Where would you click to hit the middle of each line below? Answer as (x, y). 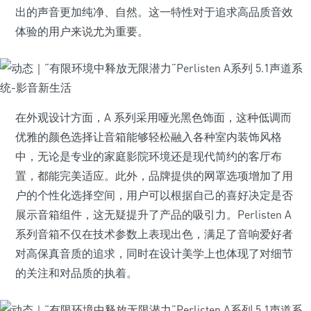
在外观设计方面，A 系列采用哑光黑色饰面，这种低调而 (153, 117)
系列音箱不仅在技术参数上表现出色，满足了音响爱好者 (154, 234)
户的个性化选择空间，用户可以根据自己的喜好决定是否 (154, 195)
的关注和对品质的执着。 (76, 273)
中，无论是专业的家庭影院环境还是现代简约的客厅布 (149, 156)
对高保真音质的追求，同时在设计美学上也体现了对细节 (154, 253)
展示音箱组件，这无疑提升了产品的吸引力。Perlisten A (153, 215)
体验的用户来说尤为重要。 (82, 31)
